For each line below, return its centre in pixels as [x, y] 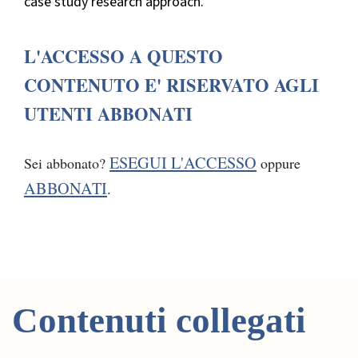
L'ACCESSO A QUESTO [123, 57]
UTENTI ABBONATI [108, 114]
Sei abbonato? [67, 163]
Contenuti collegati [159, 321]
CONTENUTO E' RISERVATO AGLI [171, 86]
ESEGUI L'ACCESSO [183, 163]
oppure [278, 163]
